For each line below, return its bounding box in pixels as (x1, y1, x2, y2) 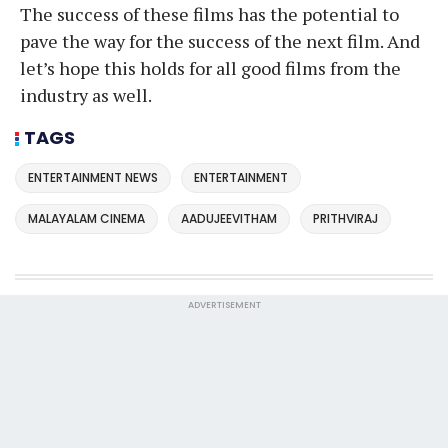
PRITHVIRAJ (313, 209, 378, 227)
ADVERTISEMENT (187, 298, 261, 311)
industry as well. (20, 82, 152, 107)
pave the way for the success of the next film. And (20, 28, 420, 53)
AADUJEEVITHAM (181, 209, 277, 227)
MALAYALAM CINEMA (28, 209, 145, 227)
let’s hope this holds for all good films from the (20, 55, 401, 80)
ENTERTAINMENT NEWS (28, 169, 158, 187)
